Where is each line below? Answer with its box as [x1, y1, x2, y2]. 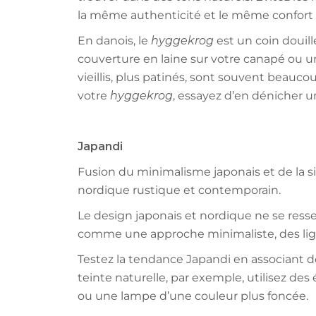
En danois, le [77, 34, 151, 48]
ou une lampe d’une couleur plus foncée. [77, 289, 308, 303]
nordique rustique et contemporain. [77, 183, 281, 197]
